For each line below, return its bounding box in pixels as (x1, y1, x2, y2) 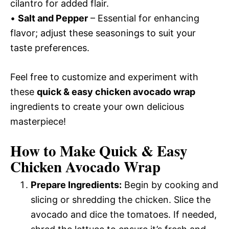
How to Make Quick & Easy (10, 140, 188, 162)
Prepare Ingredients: (31, 179, 122, 190)
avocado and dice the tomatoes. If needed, (31, 209, 217, 220)
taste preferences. (10, 42, 89, 53)
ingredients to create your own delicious (10, 101, 184, 112)
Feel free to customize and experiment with (10, 72, 198, 82)
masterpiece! (10, 116, 66, 127)
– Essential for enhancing (88, 13, 199, 24)
